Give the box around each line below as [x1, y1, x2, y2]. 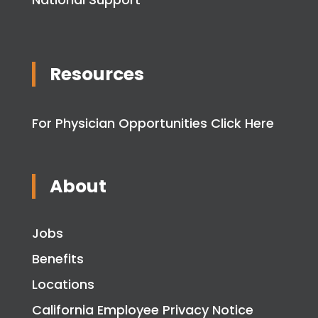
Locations [31, 275, 94, 293]
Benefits [31, 250, 84, 268]
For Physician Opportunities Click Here [31, 114, 274, 132]
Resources [49, 62, 144, 87]
